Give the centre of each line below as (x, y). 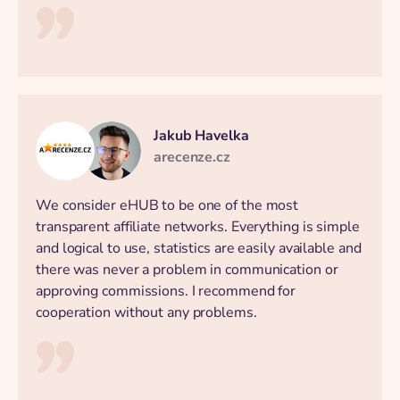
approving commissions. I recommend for (166, 292)
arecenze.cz (192, 158)
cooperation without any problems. (146, 313)
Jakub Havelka (201, 136)
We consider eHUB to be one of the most (167, 206)
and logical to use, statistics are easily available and (199, 249)
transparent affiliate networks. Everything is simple (198, 227)
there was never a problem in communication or (187, 270)
